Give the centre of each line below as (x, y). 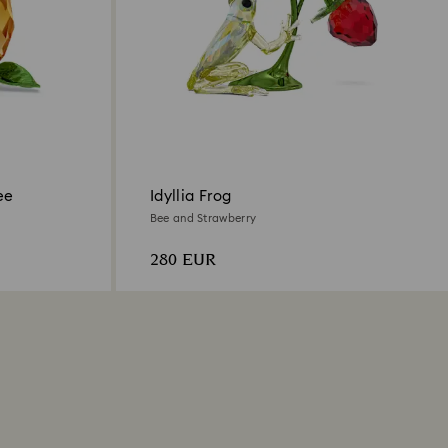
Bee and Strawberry (203, 218)
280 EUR (182, 260)
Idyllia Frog (190, 196)
